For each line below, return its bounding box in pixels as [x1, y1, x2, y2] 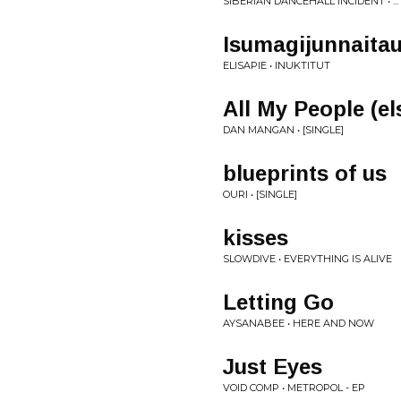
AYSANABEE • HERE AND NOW [223, 317, 374, 329]
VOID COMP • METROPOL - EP [223, 381, 365, 394]
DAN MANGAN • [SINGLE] [223, 124, 344, 136]
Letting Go [223, 290, 334, 314]
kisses [223, 226, 288, 250]
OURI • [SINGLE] [223, 188, 297, 200]
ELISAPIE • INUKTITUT [223, 59, 330, 72]
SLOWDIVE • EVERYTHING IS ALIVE [223, 252, 392, 265]
